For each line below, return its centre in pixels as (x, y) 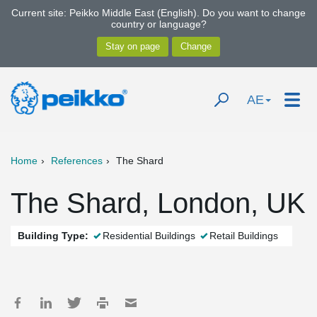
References (77, 161)
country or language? (158, 24)
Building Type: (53, 236)
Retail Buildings (244, 236)
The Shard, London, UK (158, 203)
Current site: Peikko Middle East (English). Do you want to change (158, 13)
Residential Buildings (149, 236)
